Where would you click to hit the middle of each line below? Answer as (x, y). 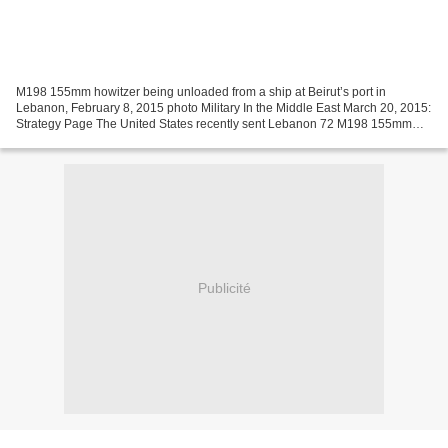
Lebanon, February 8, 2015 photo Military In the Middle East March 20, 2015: (223, 107)
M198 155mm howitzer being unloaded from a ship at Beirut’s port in (201, 91)
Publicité (224, 288)
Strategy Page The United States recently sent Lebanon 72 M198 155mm (214, 123)
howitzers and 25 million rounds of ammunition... (147, 139)
